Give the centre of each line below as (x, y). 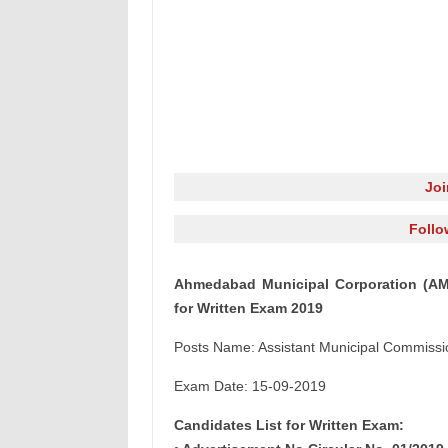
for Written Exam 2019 (248, 308)
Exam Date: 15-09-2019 (249, 386)
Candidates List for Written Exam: (288, 425)
